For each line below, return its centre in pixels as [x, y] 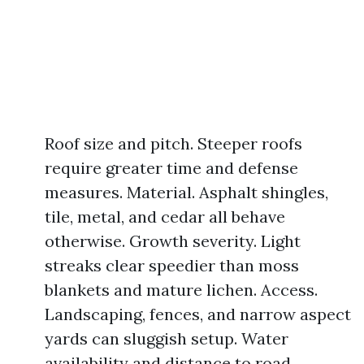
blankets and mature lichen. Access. [181, 290]
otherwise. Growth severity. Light [173, 241]
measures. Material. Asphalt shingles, [186, 192]
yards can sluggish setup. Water [167, 338]
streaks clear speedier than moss [172, 265]
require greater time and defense [171, 168]
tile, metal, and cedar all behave [165, 217]
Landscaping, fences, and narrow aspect [198, 314]
